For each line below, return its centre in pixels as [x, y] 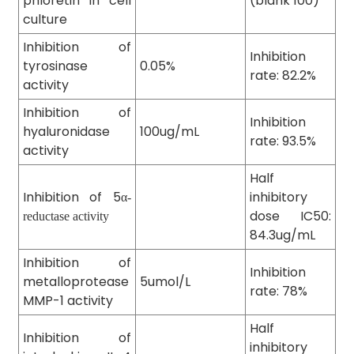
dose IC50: [290, 217]
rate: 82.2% [282, 76]
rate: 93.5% [282, 141]
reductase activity [66, 217]
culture [45, 20]
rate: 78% [278, 292]
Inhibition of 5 [72, 198]
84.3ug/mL [282, 235]
